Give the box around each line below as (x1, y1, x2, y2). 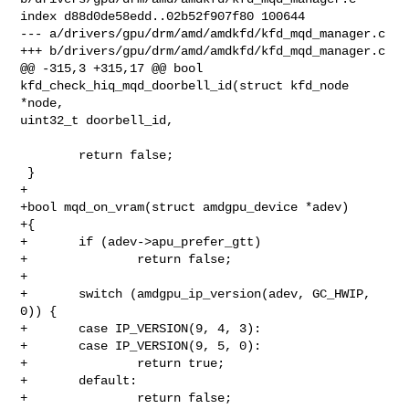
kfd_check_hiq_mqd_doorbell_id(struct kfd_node (20, 78, 350, 93)
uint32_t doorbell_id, (20, 112, 174, 128)
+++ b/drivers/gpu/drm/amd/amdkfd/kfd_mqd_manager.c (20, 43, 386, 58)
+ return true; (20, 355, 225, 371)
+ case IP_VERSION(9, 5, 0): (20, 338, 262, 353)
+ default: (20, 372, 138, 388)
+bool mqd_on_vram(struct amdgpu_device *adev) (20, 199, 350, 215)
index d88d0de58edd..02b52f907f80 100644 (20, 8, 306, 24)
